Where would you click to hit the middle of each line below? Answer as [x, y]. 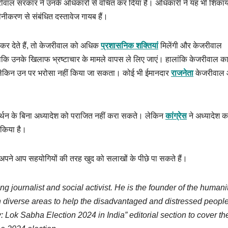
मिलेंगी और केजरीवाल [190, 46]
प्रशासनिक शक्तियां [130, 46]
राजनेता [182, 73]
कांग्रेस [176, 116]
